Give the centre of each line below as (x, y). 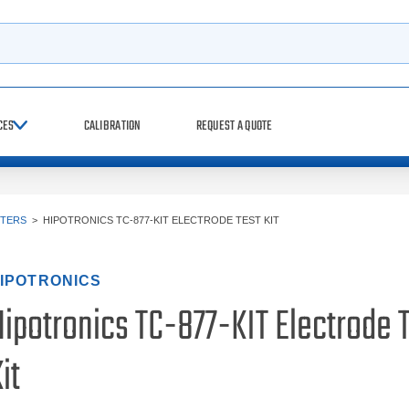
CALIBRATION (112, 126)
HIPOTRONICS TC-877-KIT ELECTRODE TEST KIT (161, 220)
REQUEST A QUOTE (234, 126)
